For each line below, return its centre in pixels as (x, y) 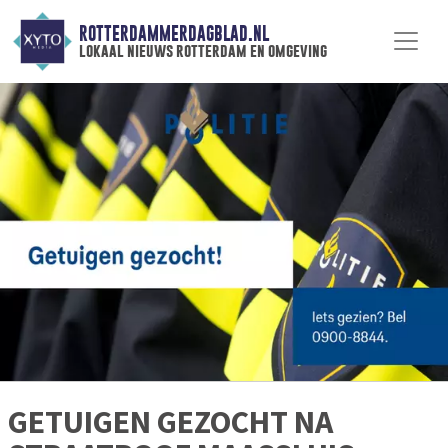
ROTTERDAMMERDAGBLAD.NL (173, 34)
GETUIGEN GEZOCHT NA (170, 422)
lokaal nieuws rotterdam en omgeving (202, 51)
